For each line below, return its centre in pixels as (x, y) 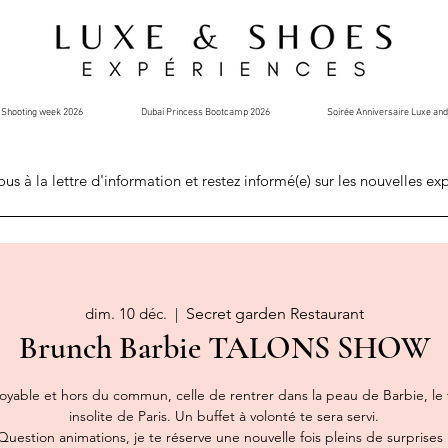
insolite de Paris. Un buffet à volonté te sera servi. (224, 416)
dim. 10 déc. (125, 313)
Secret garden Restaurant (274, 313)
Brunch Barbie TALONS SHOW (224, 347)
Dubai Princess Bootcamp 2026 (205, 112)
